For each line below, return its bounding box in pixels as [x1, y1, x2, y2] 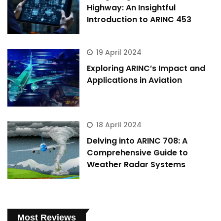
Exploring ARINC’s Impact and [87, 63, 206, 74]
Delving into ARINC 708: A [87, 135, 188, 147]
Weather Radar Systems [87, 159, 186, 171]
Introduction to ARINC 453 [87, 14, 192, 26]
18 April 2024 [96, 120, 142, 130]
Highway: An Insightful [87, 2, 176, 14]
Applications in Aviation [87, 74, 183, 86]
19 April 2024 [96, 47, 142, 58]
